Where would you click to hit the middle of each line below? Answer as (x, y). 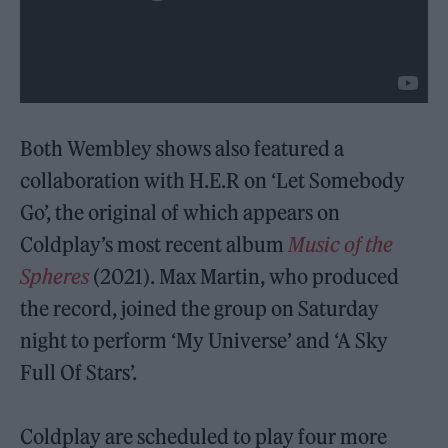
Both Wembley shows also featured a (182, 148)
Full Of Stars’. (79, 372)
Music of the (341, 244)
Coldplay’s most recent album (154, 244)
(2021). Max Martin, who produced (244, 276)
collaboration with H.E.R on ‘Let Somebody (213, 180)
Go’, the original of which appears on (180, 212)
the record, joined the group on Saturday (200, 308)
